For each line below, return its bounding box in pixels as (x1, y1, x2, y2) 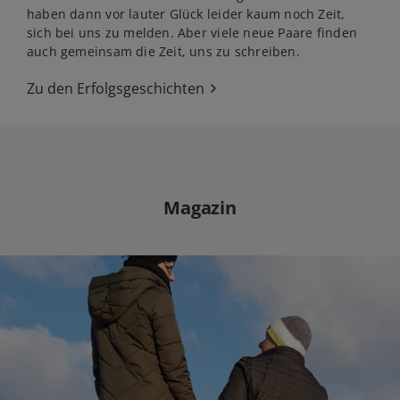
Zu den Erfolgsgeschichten (27, 79, 204, 98)
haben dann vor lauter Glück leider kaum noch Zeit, (27, 5, 346, 22)
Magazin (163, 196, 237, 220)
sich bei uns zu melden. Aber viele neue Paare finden (27, 24, 357, 41)
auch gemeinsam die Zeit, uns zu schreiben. (27, 43, 300, 60)
